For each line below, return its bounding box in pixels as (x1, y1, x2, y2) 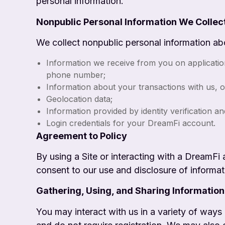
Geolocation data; (46, 93, 113, 104)
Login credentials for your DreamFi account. (46, 118, 215, 128)
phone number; (46, 69, 105, 80)
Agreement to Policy (36, 130, 127, 141)
